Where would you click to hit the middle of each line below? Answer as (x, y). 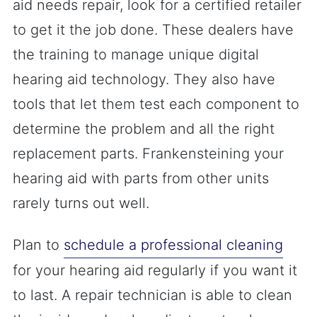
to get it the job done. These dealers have (153, 30)
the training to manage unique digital (136, 54)
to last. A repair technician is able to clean (152, 295)
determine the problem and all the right (144, 129)
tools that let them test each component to (156, 104)
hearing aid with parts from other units (141, 178)
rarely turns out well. (81, 203)
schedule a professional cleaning (173, 245)
